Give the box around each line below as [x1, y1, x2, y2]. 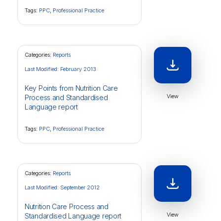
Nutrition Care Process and [25, 202, 109, 211]
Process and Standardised [25, 93, 108, 102]
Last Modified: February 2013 [25, 66, 96, 73]
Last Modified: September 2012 [25, 184, 100, 191]
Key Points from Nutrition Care [25, 84, 118, 92]
